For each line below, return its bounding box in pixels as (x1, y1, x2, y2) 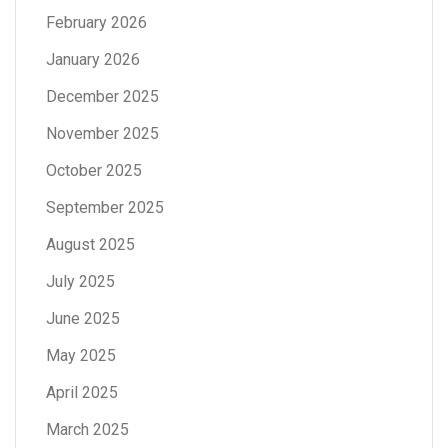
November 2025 (46, 123, 159, 143)
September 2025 (46, 197, 164, 217)
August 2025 (46, 234, 135, 254)
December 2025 (46, 86, 159, 106)
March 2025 (46, 419, 129, 439)
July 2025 (46, 271, 115, 291)
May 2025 (46, 345, 116, 365)
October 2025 (46, 160, 142, 180)
